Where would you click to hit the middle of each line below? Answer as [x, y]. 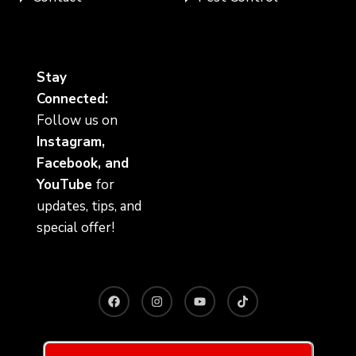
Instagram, [71, 142]
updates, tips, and [89, 207]
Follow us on [77, 121]
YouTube [66, 185]
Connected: [72, 99]
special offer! [75, 228]
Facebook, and [83, 164]
